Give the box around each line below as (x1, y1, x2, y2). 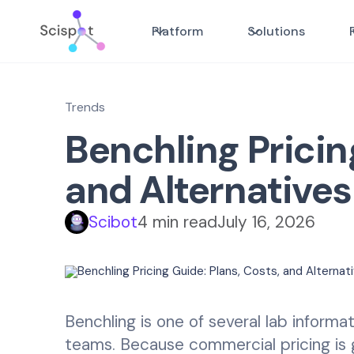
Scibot (88, 211, 137, 232)
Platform (152, 22, 203, 40)
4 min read (137, 211, 217, 232)
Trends (65, 99, 105, 115)
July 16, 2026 (217, 211, 315, 232)
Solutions (247, 22, 305, 40)
